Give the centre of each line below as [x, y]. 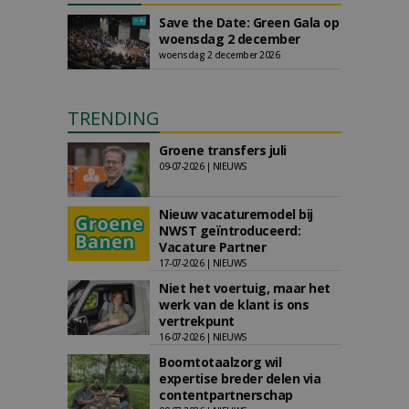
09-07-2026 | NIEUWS [203, 166]
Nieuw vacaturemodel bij [236, 214]
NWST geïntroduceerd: [230, 231]
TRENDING [114, 118]
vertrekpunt [197, 321]
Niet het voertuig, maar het [245, 288]
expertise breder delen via [240, 378]
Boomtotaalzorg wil [220, 362]
